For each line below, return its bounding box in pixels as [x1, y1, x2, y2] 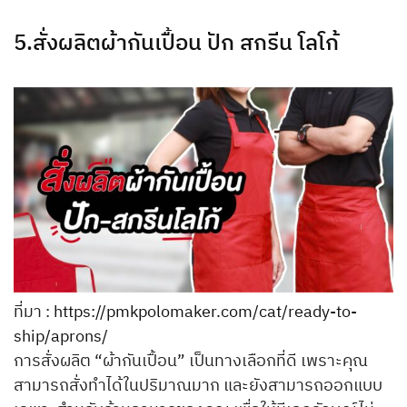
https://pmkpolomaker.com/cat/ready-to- [54, 298, 357, 326]
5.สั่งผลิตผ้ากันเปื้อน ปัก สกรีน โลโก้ [14, 25, 339, 63]
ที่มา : [14, 298, 54, 326]
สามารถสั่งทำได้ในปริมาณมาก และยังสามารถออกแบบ [14, 372, 382, 400]
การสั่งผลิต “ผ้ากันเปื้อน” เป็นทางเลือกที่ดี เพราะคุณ [14, 347, 368, 375]
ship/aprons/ [14, 323, 108, 351]
